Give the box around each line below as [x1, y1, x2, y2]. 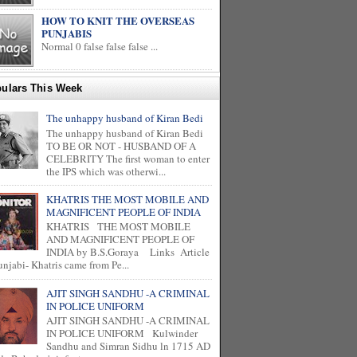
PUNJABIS [41, 25, 92, 41]
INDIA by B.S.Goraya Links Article [46, 245, 210, 260]
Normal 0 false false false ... [41, 39, 158, 53]
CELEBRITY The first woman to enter [46, 151, 210, 166]
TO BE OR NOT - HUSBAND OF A [46, 138, 197, 153]
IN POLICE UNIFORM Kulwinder [46, 326, 198, 341]
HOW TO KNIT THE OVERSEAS [41, 13, 194, 28]
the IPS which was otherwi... [46, 163, 167, 178]
